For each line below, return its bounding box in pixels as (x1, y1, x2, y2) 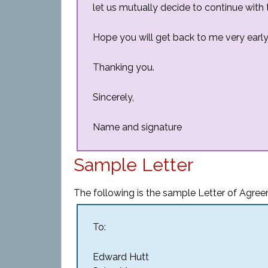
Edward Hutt (93, 251, 149, 263)
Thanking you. (93, 62, 154, 73)
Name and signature (93, 121, 182, 133)
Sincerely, (93, 92, 134, 103)
